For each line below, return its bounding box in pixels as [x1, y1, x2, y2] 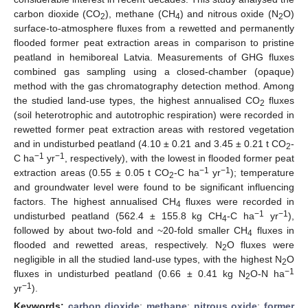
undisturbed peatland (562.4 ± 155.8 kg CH [14, 210, 223, 221]
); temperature [230, 166, 295, 178]
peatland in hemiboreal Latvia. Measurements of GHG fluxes [14, 51, 294, 63]
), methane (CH [105, 8, 175, 19]
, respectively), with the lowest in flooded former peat [65, 152, 295, 164]
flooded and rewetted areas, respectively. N [14, 239, 222, 250]
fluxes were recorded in [181, 195, 294, 207]
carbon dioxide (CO [14, 8, 101, 19]
